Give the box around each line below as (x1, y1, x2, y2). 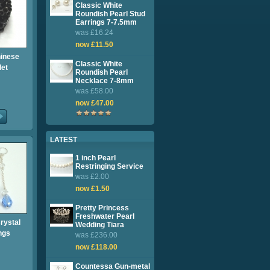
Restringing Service (75, 162, 143, 171)
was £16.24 (75, 28, 113, 37)
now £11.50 (75, 40, 113, 49)
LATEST (50, 136, 77, 144)
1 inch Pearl (75, 154, 116, 162)
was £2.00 (75, 172, 109, 181)
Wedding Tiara (75, 221, 124, 229)
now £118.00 (75, 243, 118, 251)
